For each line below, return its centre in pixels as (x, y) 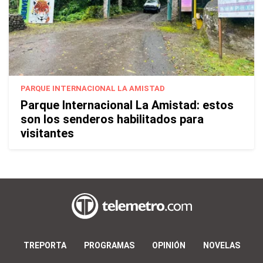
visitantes (47, 133)
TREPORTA (45, 245)
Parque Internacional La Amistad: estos (127, 105)
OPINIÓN (168, 245)
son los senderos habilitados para (112, 119)
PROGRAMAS (109, 245)
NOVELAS (221, 245)
